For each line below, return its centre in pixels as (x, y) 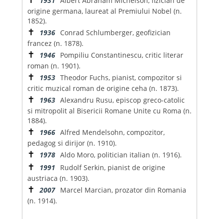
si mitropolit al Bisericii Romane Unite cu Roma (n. (109, 110)
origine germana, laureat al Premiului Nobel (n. (104, 11)
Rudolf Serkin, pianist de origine (112, 167)
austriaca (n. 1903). (58, 178)
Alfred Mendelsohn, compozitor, (112, 132)
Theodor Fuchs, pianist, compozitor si (121, 77)
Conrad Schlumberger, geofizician (115, 32)
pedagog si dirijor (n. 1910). (72, 143)
